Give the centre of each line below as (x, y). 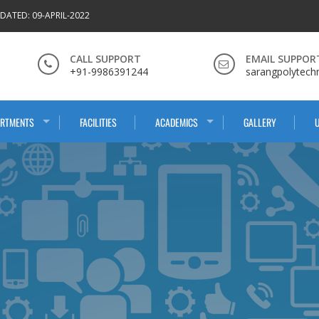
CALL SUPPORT (105, 59)
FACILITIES (98, 122)
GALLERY (260, 122)
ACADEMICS (177, 122)
